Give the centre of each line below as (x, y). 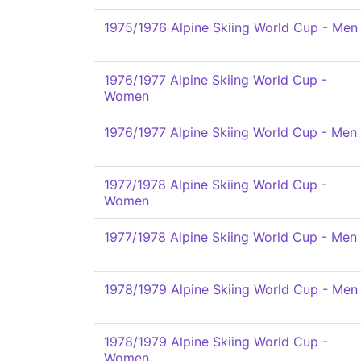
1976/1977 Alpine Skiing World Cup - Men (230, 132)
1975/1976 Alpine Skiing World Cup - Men (231, 27)
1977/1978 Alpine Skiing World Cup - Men (230, 237)
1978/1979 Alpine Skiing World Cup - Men (231, 289)
